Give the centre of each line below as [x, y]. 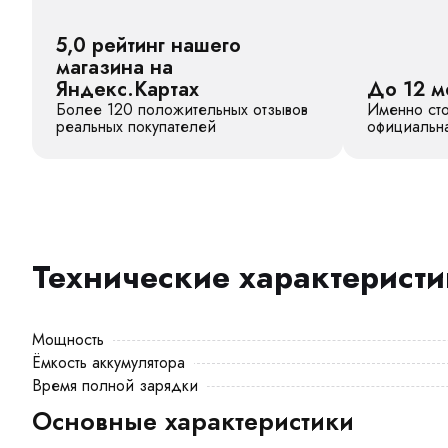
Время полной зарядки [115, 385]
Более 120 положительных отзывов [182, 109]
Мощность [68, 339]
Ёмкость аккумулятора [108, 362]
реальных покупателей [136, 126]
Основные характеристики [193, 421]
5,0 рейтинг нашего [148, 45]
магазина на [114, 67]
